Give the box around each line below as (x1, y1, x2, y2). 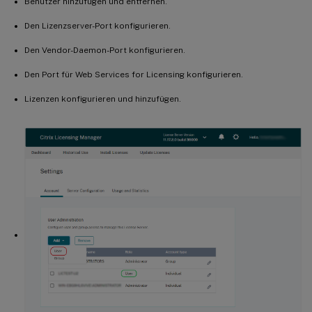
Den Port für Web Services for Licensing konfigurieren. (24, 69, 243, 79)
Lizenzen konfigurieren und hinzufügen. (24, 93, 181, 104)
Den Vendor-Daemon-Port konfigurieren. (24, 45, 185, 55)
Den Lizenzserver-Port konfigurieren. (24, 20, 171, 31)
